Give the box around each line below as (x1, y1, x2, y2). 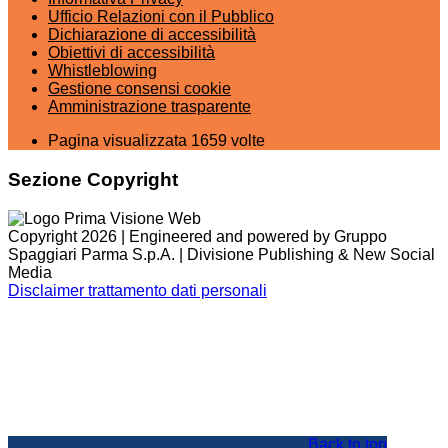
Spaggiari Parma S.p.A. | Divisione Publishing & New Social (8, 245, 435, 263)
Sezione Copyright (8, 169, 178, 191)
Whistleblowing (48, 62, 157, 80)
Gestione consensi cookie (48, 80, 231, 98)
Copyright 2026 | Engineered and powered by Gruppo (8, 227, 387, 245)
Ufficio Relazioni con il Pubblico (48, 8, 274, 26)
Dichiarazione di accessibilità (48, 26, 256, 44)
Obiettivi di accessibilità (48, 44, 215, 62)
